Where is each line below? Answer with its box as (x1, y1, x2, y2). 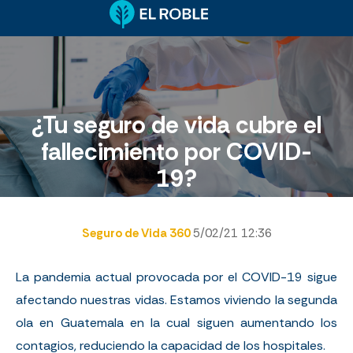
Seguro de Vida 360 (81, 225, 193, 241)
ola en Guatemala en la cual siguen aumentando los (16, 314, 337, 331)
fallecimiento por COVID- (41, 136, 312, 168)
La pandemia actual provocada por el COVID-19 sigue (16, 268, 337, 285)
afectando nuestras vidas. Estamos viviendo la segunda (16, 291, 337, 308)
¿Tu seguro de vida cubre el (32, 110, 321, 141)
